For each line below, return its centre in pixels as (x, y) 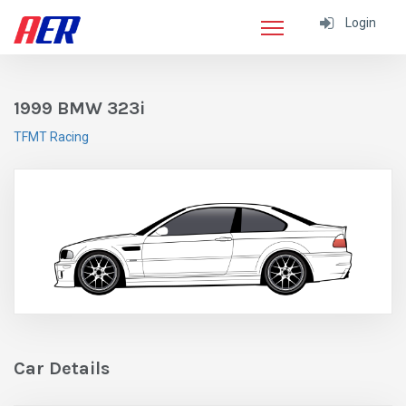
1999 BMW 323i (79, 108)
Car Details (62, 369)
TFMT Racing (51, 137)
